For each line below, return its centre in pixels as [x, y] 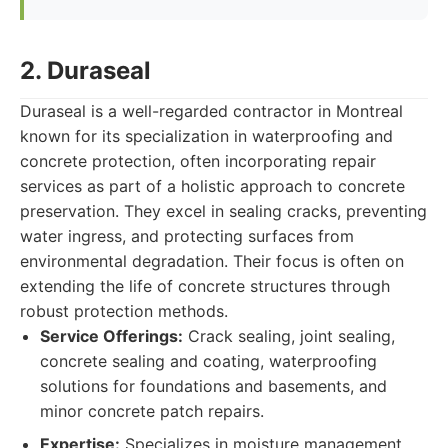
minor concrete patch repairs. [152, 411]
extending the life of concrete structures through [205, 286]
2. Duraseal [85, 70]
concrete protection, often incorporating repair [198, 161]
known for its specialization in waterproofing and [206, 136]
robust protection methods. [124, 311]
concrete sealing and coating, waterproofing [208, 361]
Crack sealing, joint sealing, [289, 336]
